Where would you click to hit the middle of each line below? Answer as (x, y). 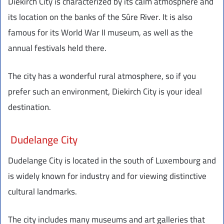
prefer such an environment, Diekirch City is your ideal (105, 91)
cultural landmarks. (42, 191)
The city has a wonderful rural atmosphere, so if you (102, 76)
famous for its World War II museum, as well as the (100, 32)
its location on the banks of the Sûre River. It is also (100, 17)
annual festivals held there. (57, 48)
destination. (29, 107)
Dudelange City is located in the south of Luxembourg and (112, 160)
